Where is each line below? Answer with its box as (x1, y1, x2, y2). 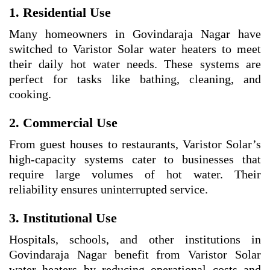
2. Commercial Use (9, 115, 118, 131)
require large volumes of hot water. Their (9, 168, 261, 181)
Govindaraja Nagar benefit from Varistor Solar (9, 248, 261, 262)
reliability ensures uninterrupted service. (9, 183, 208, 196)
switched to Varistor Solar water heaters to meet (9, 42, 261, 56)
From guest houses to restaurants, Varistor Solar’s (9, 137, 261, 151)
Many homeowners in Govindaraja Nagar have (9, 27, 261, 41)
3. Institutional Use (9, 210, 117, 226)
